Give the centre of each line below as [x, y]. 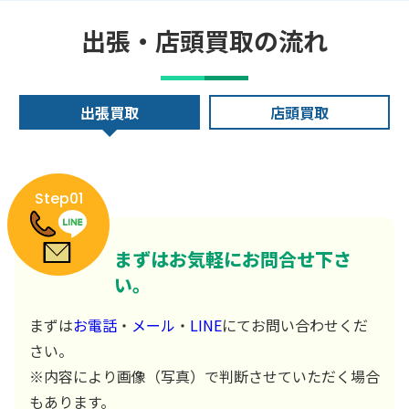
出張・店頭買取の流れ [204, 40]
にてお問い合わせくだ [295, 325]
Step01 [58, 199]
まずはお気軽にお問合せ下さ [232, 259]
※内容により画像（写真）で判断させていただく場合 [204, 377]
